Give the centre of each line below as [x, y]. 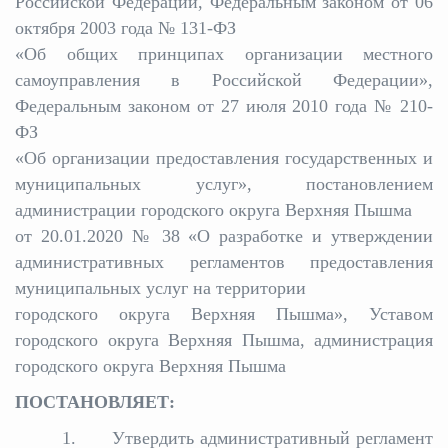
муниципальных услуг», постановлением [224, 184]
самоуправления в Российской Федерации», [224, 80]
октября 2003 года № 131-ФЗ [125, 28]
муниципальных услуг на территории [160, 288]
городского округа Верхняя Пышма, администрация [224, 340]
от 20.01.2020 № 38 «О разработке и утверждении [224, 236]
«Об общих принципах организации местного [224, 54]
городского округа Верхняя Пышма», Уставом [224, 314]
